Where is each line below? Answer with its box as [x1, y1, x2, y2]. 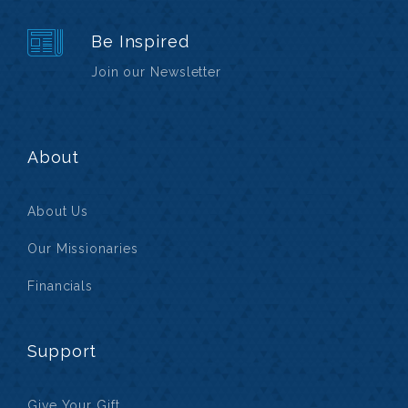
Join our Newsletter [90, 65, 222, 80]
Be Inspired [90, 32, 189, 52]
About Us [27, 204, 89, 219]
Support [27, 342, 97, 362]
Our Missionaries [27, 241, 138, 257]
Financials [27, 279, 93, 294]
